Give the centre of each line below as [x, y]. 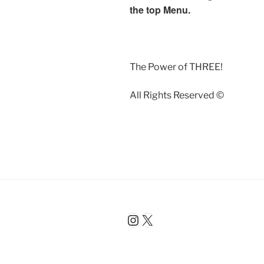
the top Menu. [160, 9]
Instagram [159, 219]
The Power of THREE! [176, 67]
